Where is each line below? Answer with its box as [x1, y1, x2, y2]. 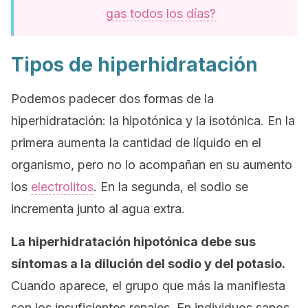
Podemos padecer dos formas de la [11, 91, 214, 106]
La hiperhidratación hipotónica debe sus [11, 234, 256, 249]
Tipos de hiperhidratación [11, 53, 258, 76]
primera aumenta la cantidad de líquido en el [11, 135, 261, 150]
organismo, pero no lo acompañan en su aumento [11, 157, 292, 172]
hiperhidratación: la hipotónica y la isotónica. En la [11, 113, 295, 128]
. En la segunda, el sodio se [93, 179, 248, 194]
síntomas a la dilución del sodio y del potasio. [11, 256, 285, 271]
